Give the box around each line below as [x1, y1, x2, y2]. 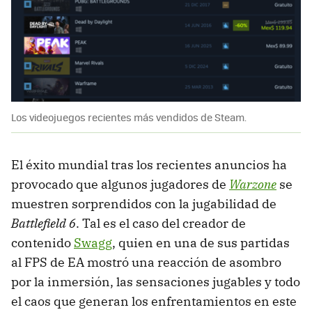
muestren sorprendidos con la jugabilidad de [11, 196, 276, 212]
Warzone [229, 176, 276, 193]
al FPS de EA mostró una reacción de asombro [11, 254, 281, 271]
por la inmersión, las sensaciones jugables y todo [11, 274, 300, 290]
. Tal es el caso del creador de [76, 215, 246, 232]
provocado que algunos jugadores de [11, 176, 229, 193]
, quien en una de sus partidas [112, 235, 290, 251]
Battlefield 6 [11, 215, 76, 232]
